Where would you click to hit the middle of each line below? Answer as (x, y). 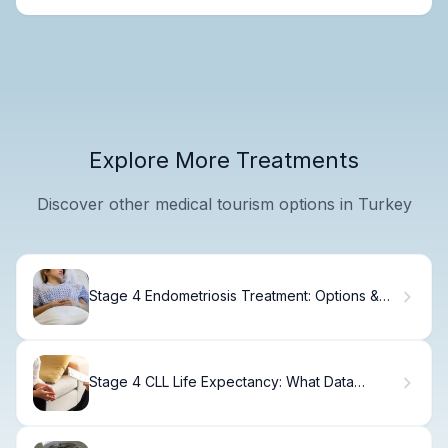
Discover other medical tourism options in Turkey (224, 203)
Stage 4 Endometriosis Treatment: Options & (234, 296)
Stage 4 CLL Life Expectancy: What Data (221, 382)
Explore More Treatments (224, 159)
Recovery (121, 313)
